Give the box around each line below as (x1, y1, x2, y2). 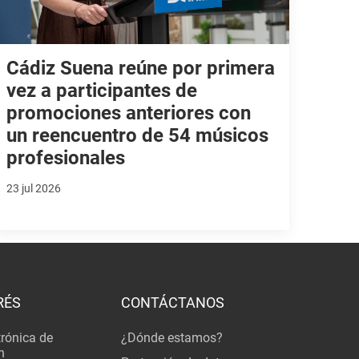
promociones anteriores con (6, 101, 252, 124)
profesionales (6, 146, 126, 169)
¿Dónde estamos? (120, 330, 223, 346)
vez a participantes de (6, 79, 198, 102)
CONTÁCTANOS (120, 293, 224, 311)
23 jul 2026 (6, 181, 62, 195)
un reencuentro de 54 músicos (6, 123, 269, 147)
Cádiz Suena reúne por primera (6, 56, 276, 79)
